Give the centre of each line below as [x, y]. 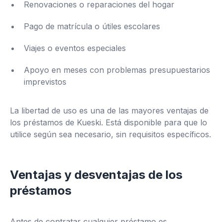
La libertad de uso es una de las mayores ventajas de [109, 111]
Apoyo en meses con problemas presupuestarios [117, 70]
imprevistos [45, 82]
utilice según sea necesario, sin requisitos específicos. [111, 134]
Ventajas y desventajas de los [96, 175]
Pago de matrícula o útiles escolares [92, 26]
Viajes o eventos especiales [75, 48]
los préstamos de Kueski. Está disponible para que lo [109, 122]
